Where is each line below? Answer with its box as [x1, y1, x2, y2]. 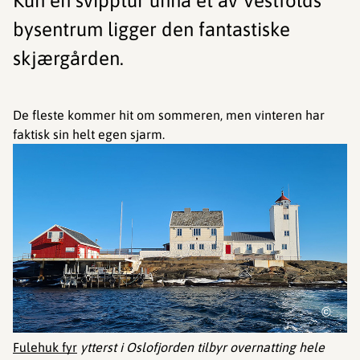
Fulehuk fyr [13, 339, 77, 354]
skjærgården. [13, 47, 124, 70]
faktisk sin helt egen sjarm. [13, 127, 165, 142]
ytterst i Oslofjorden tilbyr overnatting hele [77, 339, 325, 354]
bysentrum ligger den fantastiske [13, 18, 290, 41]
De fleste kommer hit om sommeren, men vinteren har [13, 108, 325, 123]
